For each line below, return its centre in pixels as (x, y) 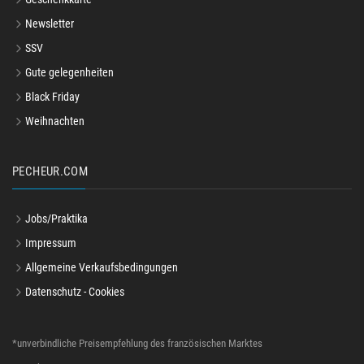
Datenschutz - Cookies (75, 292)
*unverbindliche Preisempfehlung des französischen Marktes (137, 344)
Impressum (51, 243)
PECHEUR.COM (50, 172)
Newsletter (50, 24)
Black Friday (52, 97)
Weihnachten (55, 121)
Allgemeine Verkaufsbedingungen (102, 268)
